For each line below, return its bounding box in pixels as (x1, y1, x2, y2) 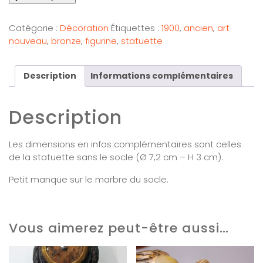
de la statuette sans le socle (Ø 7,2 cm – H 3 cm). (9, 150, 223, 163)
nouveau (9, 34, 47, 47)
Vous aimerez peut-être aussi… (9, 218, 229, 237)
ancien (184, 21, 213, 34)
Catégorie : (9, 21, 60, 34)
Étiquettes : (111, 21, 161, 34)
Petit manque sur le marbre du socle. (9, 173, 168, 186)
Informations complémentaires (90, 69, 233, 82)
